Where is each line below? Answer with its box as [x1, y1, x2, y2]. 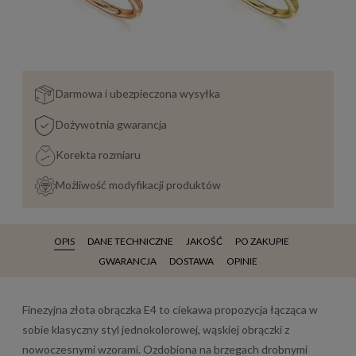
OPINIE [226, 254, 257, 267]
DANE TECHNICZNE [87, 234, 173, 247]
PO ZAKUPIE [235, 234, 289, 247]
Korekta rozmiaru [55, 148, 141, 162]
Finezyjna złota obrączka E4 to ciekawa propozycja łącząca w [22, 302, 318, 316]
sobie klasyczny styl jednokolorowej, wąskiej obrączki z [22, 322, 289, 336]
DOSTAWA [169, 254, 214, 267]
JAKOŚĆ [186, 234, 222, 247]
